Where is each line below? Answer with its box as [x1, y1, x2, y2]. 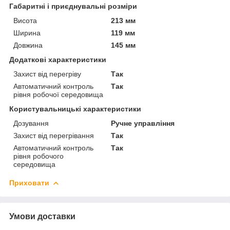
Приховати [9, 178, 49, 187]
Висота [13, 16, 37, 25]
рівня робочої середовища [13, 90, 103, 99]
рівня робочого [13, 151, 64, 160]
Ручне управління [111, 119, 175, 127]
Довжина [13, 41, 43, 49]
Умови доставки [9, 212, 75, 221]
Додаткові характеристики [9, 55, 106, 64]
